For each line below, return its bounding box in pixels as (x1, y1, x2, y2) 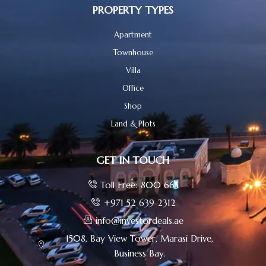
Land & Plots (110, 118, 156, 129)
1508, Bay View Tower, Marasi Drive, (66, 232, 214, 244)
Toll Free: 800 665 (100, 179, 179, 191)
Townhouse (113, 47, 153, 58)
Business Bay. (114, 247, 166, 259)
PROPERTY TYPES (93, 2, 173, 17)
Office (122, 83, 144, 93)
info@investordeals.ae (96, 214, 184, 226)
